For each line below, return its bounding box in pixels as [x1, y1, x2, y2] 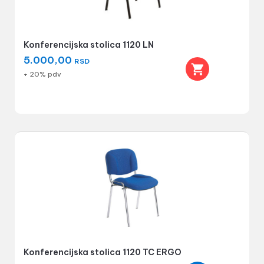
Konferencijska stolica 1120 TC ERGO [23, 247, 181, 258]
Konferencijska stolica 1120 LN [23, 39, 154, 50]
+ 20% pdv [23, 70, 61, 78]
